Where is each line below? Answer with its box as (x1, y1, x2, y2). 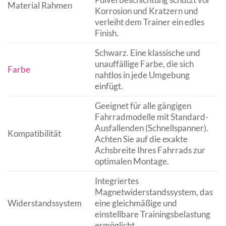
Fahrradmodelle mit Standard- (94, 111, 208, 122)
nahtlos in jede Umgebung (94, 69, 190, 80)
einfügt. (94, 80, 123, 91)
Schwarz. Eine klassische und (94, 47, 200, 58)
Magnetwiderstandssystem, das (94, 186, 213, 197)
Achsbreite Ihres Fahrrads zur (94, 144, 205, 155)
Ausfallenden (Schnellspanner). (94, 122, 208, 133)
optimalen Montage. (94, 155, 169, 166)
